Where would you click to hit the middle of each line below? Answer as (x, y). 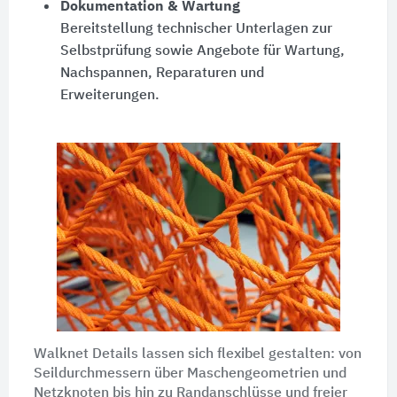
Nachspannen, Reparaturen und (162, 73)
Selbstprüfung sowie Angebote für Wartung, (202, 51)
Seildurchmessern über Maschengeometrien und (190, 374)
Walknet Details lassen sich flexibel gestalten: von (197, 354)
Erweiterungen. (109, 95)
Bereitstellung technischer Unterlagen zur (196, 29)
